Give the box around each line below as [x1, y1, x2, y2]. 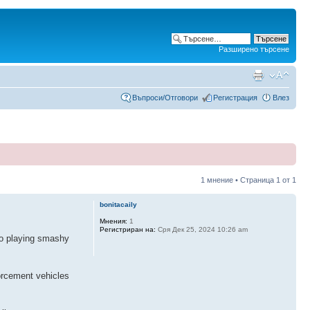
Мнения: [99, 217, 127, 225]
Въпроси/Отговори [132, 93, 198, 102]
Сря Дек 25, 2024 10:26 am [155, 225, 248, 233]
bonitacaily [99, 200, 137, 208]
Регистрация [213, 93, 257, 102]
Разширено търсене [219, 45, 289, 53]
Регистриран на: [99, 225, 156, 233]
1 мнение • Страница [201, 175, 276, 184]
